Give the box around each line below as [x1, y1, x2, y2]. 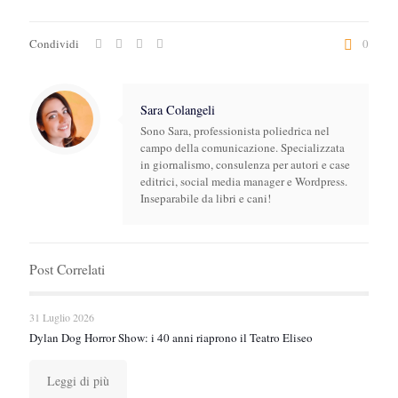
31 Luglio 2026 [29, 310, 94, 324]
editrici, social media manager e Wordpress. [140, 173, 347, 189]
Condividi [29, 36, 79, 52]
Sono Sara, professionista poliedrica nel [140, 123, 330, 139]
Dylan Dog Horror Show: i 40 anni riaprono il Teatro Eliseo [29, 330, 313, 346]
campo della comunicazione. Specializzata [140, 139, 345, 155]
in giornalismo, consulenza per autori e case [140, 156, 350, 172]
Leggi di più [47, 372, 109, 389]
